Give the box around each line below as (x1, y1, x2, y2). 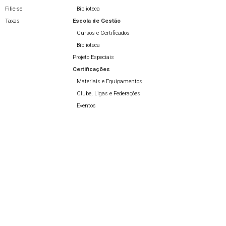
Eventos (77, 102, 96, 109)
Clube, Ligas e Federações (77, 90, 140, 97)
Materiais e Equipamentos (77, 78, 142, 85)
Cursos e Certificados (77, 30, 130, 37)
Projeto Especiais (73, 54, 114, 61)
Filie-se (5, 6, 22, 13)
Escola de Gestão (73, 18, 121, 25)
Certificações (73, 66, 110, 73)
